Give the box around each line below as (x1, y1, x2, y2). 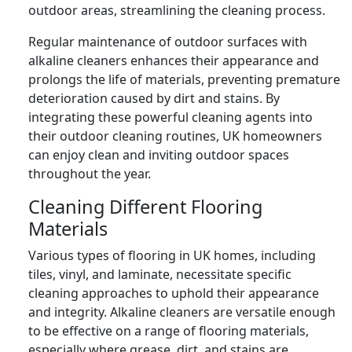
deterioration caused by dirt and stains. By (28, 89, 280, 107)
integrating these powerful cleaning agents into (28, 108, 313, 126)
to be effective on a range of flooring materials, (28, 321, 309, 339)
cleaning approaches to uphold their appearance (28, 284, 319, 302)
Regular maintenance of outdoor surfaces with (28, 32, 307, 50)
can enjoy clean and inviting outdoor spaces (28, 145, 289, 163)
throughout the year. (28, 164, 151, 182)
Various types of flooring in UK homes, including (28, 246, 316, 264)
